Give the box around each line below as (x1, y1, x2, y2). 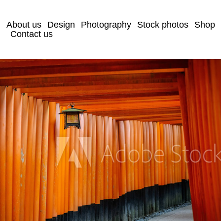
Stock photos (137, 20, 189, 30)
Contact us (10, 29, 53, 39)
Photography (81, 20, 132, 30)
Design (47, 20, 75, 30)
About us (6, 20, 42, 30)
